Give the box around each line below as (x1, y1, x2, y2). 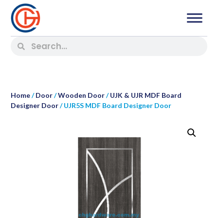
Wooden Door (58, 91, 105, 99)
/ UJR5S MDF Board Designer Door (58, 101, 172, 109)
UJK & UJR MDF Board (110, 91, 182, 99)
